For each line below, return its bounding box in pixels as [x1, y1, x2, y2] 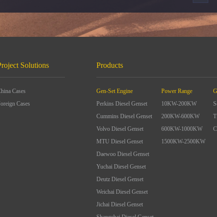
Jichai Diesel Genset [96, 201, 143, 208]
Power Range [161, 88, 192, 94]
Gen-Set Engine [96, 88, 133, 94]
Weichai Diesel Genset [96, 188, 148, 195]
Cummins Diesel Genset [96, 113, 152, 120]
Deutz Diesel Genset [96, 176, 143, 183]
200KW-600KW [161, 113, 200, 120]
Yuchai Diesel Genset [96, 163, 146, 170]
